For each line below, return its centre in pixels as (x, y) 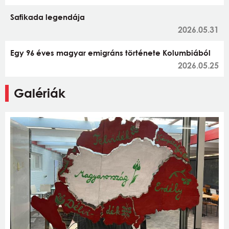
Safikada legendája (48, 17)
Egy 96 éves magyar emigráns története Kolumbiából (110, 52)
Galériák (40, 93)
